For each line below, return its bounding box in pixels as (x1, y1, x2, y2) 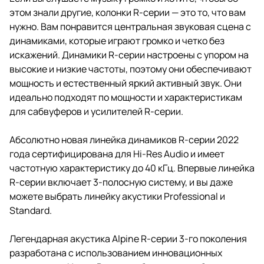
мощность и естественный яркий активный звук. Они (9, 76, 242, 90)
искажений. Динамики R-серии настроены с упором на (9, 48, 249, 61)
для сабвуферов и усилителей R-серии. (9, 104, 183, 118)
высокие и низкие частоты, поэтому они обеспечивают (9, 62, 252, 75)
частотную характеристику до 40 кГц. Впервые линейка (9, 161, 255, 174)
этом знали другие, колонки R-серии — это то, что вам (9, 5, 246, 19)
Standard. (9, 203, 52, 217)
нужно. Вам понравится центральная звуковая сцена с (9, 19, 251, 33)
